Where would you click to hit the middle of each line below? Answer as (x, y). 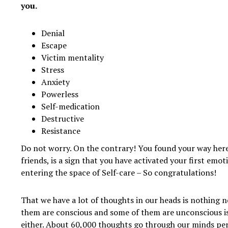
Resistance (61, 131)
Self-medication (70, 107)
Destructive (62, 119)
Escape (54, 46)
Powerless (60, 94)
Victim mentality (72, 58)
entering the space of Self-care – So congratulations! (118, 173)
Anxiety (55, 82)
